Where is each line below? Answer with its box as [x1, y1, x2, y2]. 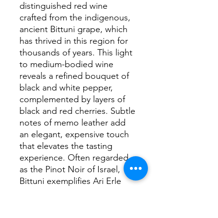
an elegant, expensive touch [19, 129, 129, 140]
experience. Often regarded [19, 152, 128, 163]
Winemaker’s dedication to [19, 187, 123, 198]
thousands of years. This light [19, 47, 132, 58]
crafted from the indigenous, [19, 12, 130, 23]
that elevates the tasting [19, 141, 112, 151]
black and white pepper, [19, 82, 113, 93]
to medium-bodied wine [19, 59, 113, 70]
